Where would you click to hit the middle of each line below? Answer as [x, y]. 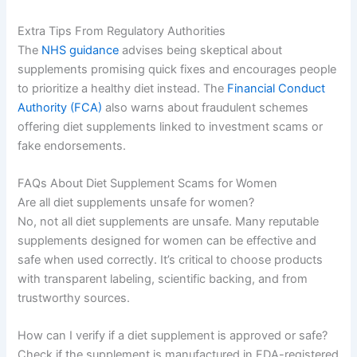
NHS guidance [80, 50]
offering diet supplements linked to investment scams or [171, 126]
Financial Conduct [277, 88]
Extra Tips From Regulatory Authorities [122, 31]
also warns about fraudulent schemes [206, 107]
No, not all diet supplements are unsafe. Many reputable [169, 221]
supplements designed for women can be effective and [167, 240]
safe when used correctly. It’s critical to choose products [171, 259]
